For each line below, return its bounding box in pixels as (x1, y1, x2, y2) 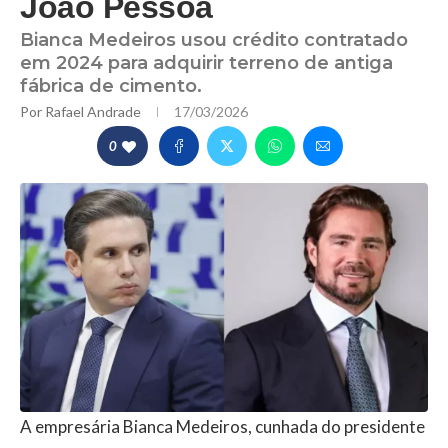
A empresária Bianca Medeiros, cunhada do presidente (20, 416, 425, 438)
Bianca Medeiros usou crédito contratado (20, 28, 408, 51)
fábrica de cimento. (20, 74, 202, 97)
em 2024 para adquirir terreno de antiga (20, 51, 393, 74)
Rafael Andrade (45, 102, 144, 120)
